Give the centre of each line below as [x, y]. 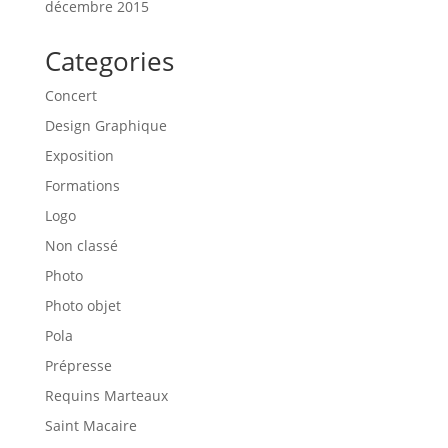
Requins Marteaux [106, 395]
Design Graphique [105, 125]
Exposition [79, 155]
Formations [82, 185]
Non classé [81, 245]
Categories [109, 60]
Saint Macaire [90, 425]
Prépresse [78, 365]
